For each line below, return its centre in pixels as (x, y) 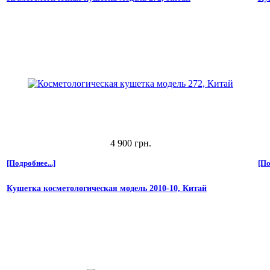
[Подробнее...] (31, 163)
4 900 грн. (130, 143)
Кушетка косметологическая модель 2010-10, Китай (107, 188)
